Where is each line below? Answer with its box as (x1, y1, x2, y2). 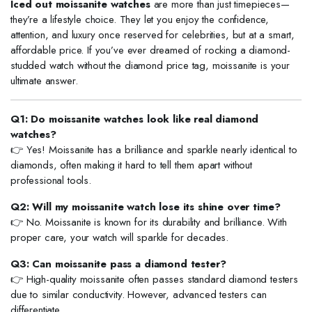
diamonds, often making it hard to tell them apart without (10, 157, 252, 173)
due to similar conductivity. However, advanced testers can (10, 287, 267, 302)
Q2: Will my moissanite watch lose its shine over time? (10, 199, 281, 214)
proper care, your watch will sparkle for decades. (10, 230, 229, 245)
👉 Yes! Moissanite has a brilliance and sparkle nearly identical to (10, 142, 297, 157)
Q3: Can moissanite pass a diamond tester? (10, 256, 226, 272)
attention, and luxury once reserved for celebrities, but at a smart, (10, 27, 295, 42)
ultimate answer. (10, 73, 78, 88)
